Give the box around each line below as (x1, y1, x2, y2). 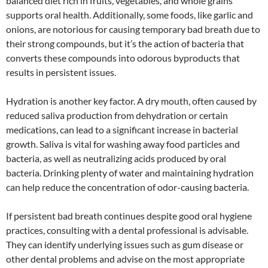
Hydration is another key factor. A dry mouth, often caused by (6, 95, 257, 106)
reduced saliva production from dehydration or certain (6, 109, 228, 121)
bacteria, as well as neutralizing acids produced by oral (6, 152, 226, 164)
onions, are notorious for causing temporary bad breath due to (6, 23, 260, 35)
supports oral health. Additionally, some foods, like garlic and (6, 8, 253, 20)
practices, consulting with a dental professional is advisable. (6, 224, 248, 236)
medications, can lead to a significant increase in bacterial (6, 123, 238, 135)
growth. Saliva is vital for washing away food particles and (6, 138, 240, 150)
